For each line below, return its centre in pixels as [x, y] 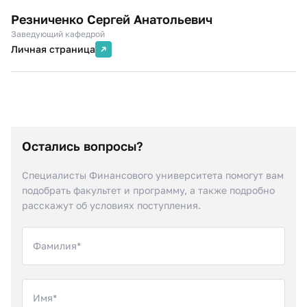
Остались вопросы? [83, 146]
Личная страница [53, 49]
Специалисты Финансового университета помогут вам [153, 175]
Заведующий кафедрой [58, 34]
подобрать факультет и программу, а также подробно [148, 190]
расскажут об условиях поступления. [111, 205]
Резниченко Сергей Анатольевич [112, 19]
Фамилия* [57, 246]
